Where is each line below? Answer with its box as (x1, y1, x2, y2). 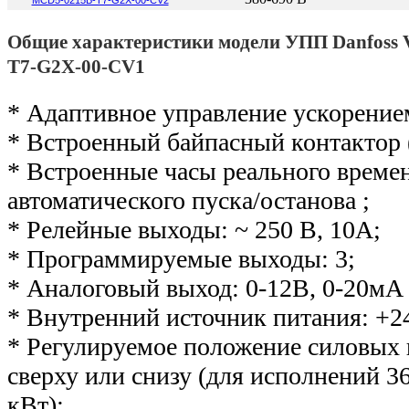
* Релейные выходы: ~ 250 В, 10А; (7, 215, 381, 245)
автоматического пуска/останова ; (7, 186, 370, 215)
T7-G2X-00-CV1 (7, 55, 145, 78)
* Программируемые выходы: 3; (7, 245, 355, 274)
